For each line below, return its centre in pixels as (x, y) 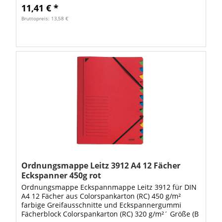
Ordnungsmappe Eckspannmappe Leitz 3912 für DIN (109, 187)
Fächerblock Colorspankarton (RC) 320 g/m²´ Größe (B (110, 214)
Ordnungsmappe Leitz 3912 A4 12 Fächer (101, 166)
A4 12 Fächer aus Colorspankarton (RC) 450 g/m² (101, 196)
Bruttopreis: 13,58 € (45, 19)
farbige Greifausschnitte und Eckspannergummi (102, 205)
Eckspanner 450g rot (61, 176)
